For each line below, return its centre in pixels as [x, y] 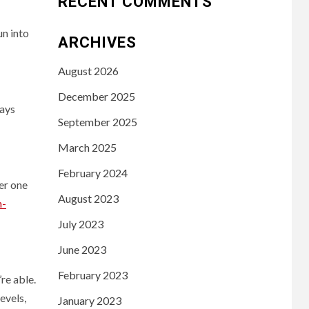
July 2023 [80, 223]
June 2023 [82, 249]
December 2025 [96, 96]
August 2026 [88, 70]
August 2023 [88, 198]
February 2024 [92, 172]
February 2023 [92, 275]
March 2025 [87, 147]
